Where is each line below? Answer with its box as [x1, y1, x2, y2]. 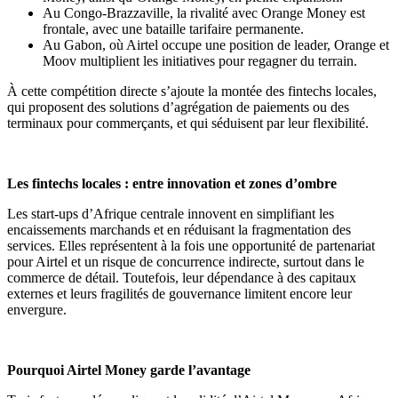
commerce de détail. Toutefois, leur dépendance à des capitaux [7, 269, 356, 285]
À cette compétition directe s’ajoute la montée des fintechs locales [7, 83, 373, 99]
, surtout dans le [276, 253, 364, 269]
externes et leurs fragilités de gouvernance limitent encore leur [7, 285, 352, 301]
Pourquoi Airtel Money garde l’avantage [7, 362, 251, 378]
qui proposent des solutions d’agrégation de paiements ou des [7, 99, 349, 115]
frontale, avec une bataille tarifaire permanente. [43, 20, 304, 36]
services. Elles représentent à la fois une [7, 237, 232, 253]
